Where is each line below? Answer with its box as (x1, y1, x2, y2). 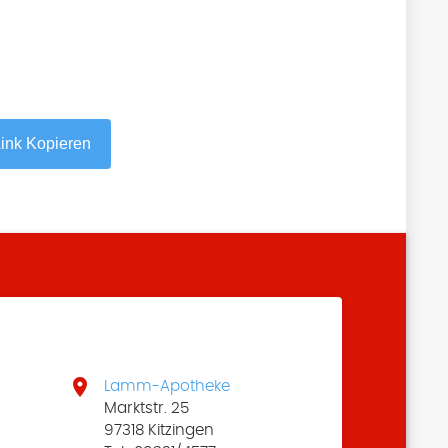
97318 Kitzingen (103, 421, 214, 438)
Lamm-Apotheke (103, 377, 230, 394)
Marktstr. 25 (103, 399, 189, 416)
